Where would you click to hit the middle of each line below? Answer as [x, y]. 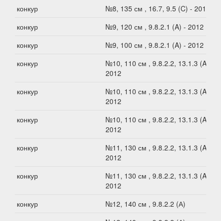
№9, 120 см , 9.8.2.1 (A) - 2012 [155, 27]
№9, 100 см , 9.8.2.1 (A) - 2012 [155, 45]
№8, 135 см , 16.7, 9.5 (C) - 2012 [158, 9]
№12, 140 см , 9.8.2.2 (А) [146, 204]
